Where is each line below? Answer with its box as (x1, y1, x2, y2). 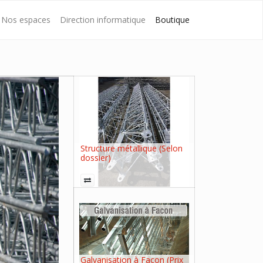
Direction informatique (60, 14, 146, 26)
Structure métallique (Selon (80, 142, 183, 154)
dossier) (80, 151, 111, 163)
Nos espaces (1, 14, 50, 26)
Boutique (155, 14, 190, 26)
